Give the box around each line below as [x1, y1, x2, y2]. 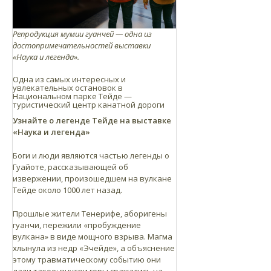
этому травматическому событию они [13, 253, 161, 265]
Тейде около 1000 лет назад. [13, 184, 122, 195]
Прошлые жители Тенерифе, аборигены [13, 207, 167, 219]
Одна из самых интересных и [13, 73, 126, 85]
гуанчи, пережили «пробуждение [13, 219, 141, 230]
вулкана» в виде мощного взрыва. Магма [13, 230, 172, 242]
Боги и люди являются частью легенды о [13, 149, 169, 161]
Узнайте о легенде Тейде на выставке [13, 114, 171, 126]
